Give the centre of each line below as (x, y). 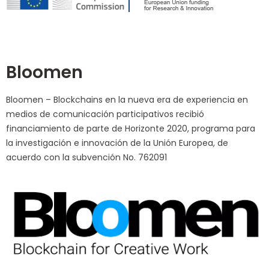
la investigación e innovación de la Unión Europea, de (117, 143)
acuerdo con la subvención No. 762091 (86, 157)
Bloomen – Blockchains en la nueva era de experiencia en (127, 99)
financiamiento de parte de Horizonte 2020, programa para (131, 128)
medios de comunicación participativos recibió (105, 114)
